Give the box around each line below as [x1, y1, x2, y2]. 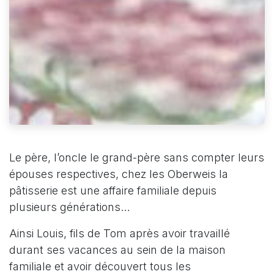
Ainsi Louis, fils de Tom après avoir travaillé [9, 226, 230, 240]
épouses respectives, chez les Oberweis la [9, 167, 228, 180]
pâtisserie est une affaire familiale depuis [9, 183, 217, 197]
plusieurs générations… [9, 200, 130, 213]
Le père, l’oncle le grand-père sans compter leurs [9, 150, 264, 164]
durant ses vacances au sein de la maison [9, 243, 226, 256]
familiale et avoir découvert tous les [9, 259, 191, 273]
